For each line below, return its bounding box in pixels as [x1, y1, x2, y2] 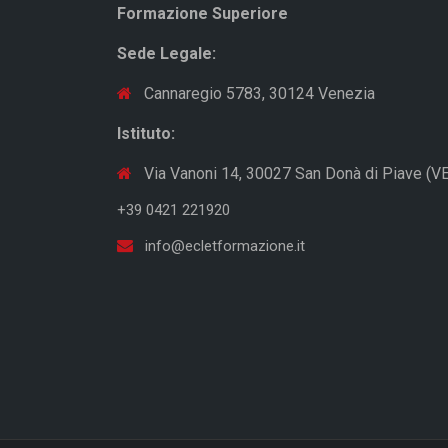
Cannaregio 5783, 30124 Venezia [140, 83, 375, 103]
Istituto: [117, 123, 175, 143]
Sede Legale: [117, 43, 216, 63]
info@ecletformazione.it [145, 236, 305, 255]
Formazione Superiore [117, 3, 288, 23]
